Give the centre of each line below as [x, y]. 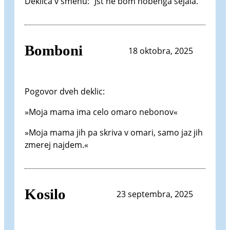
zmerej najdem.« [56, 145]
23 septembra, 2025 [155, 194]
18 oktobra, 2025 [161, 51]
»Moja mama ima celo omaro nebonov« [101, 112]
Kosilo [45, 194]
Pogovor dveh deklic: [65, 91]
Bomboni [54, 51]
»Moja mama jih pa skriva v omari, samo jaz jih [114, 132]
